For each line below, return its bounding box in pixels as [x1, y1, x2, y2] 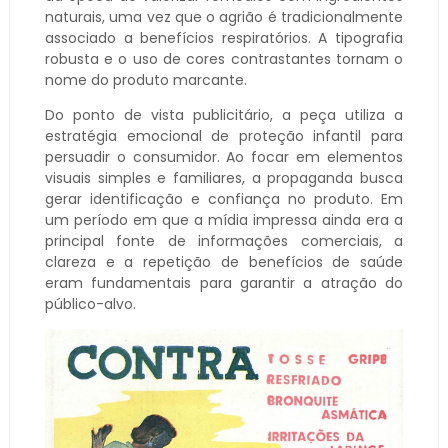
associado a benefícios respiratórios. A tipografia [44, 27, 404, 48]
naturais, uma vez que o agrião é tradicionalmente [44, 6, 404, 27]
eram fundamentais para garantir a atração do [44, 272, 404, 293]
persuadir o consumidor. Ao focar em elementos [44, 146, 404, 167]
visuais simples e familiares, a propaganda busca [44, 167, 404, 188]
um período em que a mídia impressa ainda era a [44, 209, 404, 230]
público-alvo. [44, 293, 136, 314]
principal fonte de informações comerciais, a [44, 230, 404, 251]
